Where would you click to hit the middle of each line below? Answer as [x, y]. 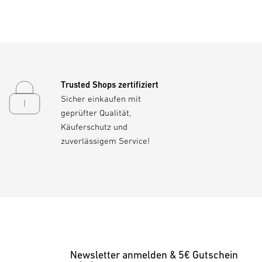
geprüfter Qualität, [96, 112]
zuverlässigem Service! [105, 140]
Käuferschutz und [94, 126]
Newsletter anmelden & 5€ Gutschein [154, 254]
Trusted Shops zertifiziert [110, 84]
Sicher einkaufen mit [101, 98]
